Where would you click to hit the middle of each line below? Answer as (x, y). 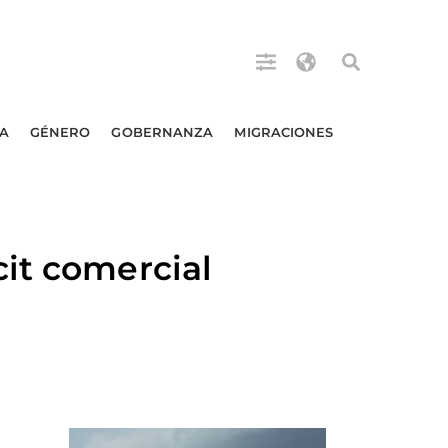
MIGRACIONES (284, 132)
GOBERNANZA (162, 132)
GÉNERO (60, 132)
